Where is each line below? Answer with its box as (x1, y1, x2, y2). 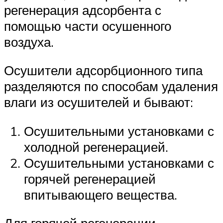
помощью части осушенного (4, 17, 171, 34)
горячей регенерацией (24, 170, 156, 187)
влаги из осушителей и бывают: (4, 94, 193, 111)
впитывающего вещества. (24, 186, 177, 203)
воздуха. (4, 33, 54, 50)
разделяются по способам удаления (4, 78, 218, 95)
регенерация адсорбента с (4, 1, 161, 18)
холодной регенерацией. (24, 138, 168, 155)
